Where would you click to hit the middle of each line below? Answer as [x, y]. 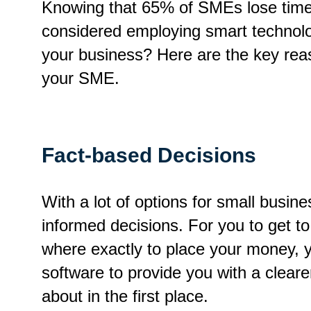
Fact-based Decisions [149, 155]
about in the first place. [125, 296]
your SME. [81, 78]
